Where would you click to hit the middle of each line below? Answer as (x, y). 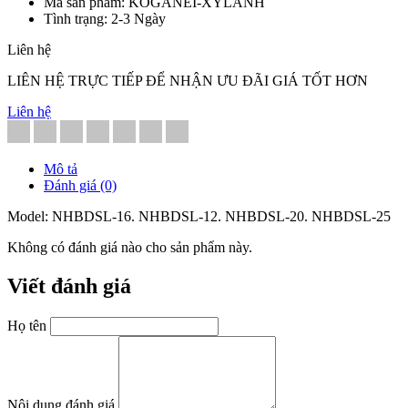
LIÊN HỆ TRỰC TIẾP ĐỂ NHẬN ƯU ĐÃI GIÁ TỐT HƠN (188, 80)
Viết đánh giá (69, 286)
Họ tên (27, 325)
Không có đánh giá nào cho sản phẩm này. (130, 247)
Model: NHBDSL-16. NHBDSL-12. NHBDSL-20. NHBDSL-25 (199, 216)
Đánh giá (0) (80, 185)
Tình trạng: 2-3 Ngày (105, 18)
